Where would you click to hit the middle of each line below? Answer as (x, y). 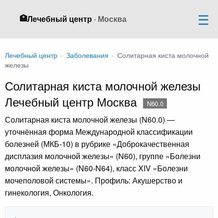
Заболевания (87, 55)
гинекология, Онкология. (49, 192)
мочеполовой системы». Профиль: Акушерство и (94, 180)
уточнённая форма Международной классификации (99, 131)
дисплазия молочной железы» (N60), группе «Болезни (103, 156)
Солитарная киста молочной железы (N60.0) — (90, 119)
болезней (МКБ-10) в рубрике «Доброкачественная (97, 144)
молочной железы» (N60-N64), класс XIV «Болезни (96, 168)
